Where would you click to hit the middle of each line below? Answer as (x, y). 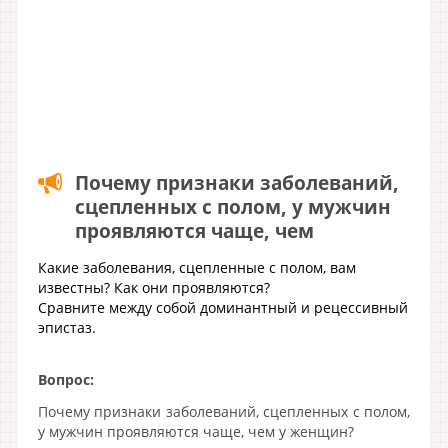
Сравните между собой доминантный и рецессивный (223, 307)
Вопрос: (66, 379)
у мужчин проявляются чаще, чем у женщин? (196, 431)
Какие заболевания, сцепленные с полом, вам (197, 267)
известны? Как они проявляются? (154, 287)
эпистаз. (67, 327)
